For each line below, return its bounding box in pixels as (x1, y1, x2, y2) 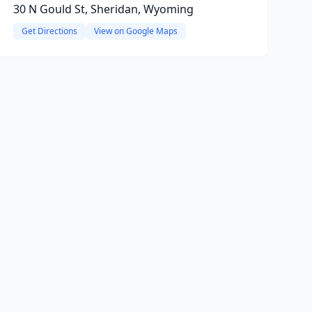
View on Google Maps (93, 25, 178, 37)
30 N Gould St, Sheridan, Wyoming (13, 1, 194, 17)
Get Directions (21, 25, 77, 37)
